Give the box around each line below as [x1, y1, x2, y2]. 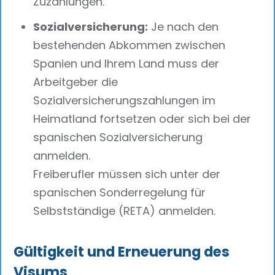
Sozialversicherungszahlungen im [33, 93, 216, 109]
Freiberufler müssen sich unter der [33, 166, 221, 182]
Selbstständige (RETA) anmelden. [33, 203, 216, 219]
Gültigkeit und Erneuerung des [14, 241, 230, 261]
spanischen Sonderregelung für [33, 185, 206, 201]
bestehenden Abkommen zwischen [33, 37, 226, 53]
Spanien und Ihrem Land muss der [33, 56, 220, 72]
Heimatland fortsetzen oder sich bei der [33, 111, 252, 127]
